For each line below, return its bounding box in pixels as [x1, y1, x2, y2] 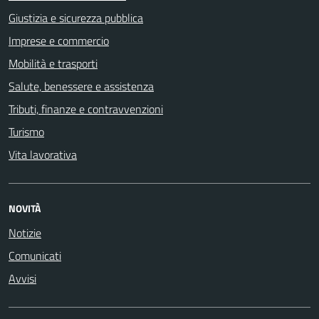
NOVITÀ [9, 201, 41, 216]
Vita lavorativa [9, 146, 77, 163]
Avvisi [9, 270, 36, 287]
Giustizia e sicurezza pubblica [9, 9, 143, 26]
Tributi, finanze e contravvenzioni [9, 100, 163, 117]
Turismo [9, 123, 44, 140]
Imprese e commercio [9, 32, 109, 49]
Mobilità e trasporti [9, 55, 98, 72]
